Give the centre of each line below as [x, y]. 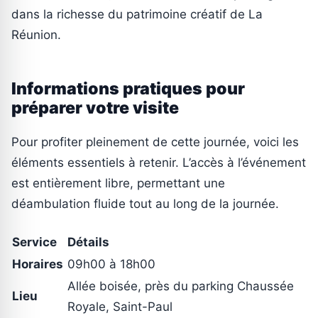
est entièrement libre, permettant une [118, 183]
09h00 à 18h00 [111, 264]
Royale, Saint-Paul [120, 306]
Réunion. [36, 34]
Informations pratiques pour [128, 88]
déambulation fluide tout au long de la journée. [145, 203]
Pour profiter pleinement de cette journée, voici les [155, 142]
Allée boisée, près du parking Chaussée [181, 286]
